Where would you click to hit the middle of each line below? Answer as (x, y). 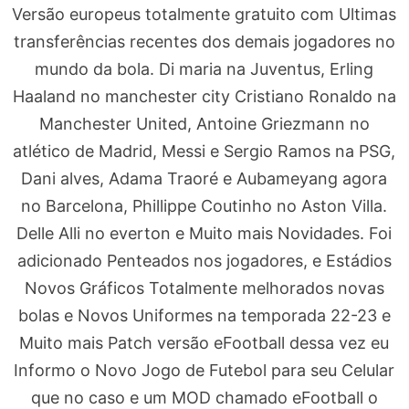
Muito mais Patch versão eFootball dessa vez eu (204, 342)
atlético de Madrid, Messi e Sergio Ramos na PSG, (204, 151)
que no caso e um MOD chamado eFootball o (204, 397)
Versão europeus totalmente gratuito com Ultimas (204, 14)
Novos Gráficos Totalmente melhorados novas (204, 288)
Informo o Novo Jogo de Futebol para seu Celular (204, 370)
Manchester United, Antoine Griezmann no (204, 123)
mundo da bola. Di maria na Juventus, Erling (204, 68)
